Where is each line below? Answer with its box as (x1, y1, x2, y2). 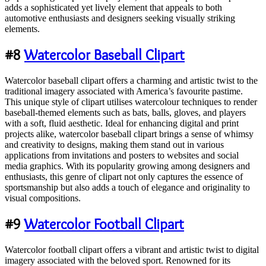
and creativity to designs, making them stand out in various (5, 139, 224, 150)
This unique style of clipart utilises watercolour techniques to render (5, 96, 257, 107)
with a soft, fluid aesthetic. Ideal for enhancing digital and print (5, 118, 239, 128)
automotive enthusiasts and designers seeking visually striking (5, 12, 235, 23)
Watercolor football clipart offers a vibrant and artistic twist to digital (5, 244, 259, 255)
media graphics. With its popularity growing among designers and (5, 160, 250, 171)
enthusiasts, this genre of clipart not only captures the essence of (5, 171, 243, 182)
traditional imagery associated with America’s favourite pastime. (5, 85, 243, 96)
